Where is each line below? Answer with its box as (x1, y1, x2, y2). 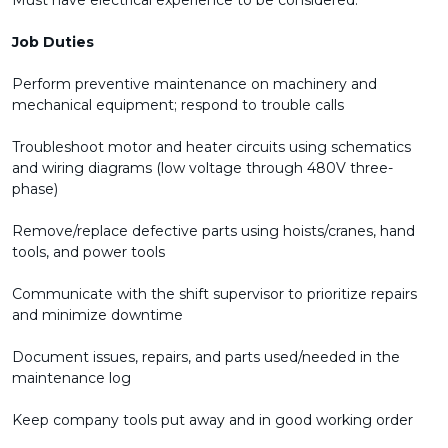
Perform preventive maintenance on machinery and (12, 75, 377, 93)
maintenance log (12, 369, 131, 387)
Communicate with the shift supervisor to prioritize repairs (12, 285, 417, 303)
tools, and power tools (12, 243, 165, 261)
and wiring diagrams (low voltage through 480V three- (12, 159, 393, 177)
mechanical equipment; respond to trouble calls (12, 96, 344, 114)
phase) (12, 180, 58, 198)
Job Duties (12, 33, 94, 51)
